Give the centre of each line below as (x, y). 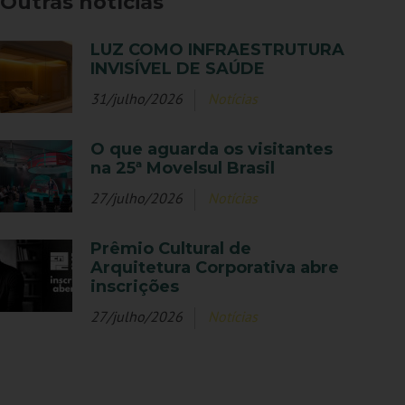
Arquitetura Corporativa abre (215, 268)
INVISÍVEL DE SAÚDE (178, 69)
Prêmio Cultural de (171, 249)
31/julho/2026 (137, 99)
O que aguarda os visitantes (212, 150)
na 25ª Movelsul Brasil (183, 169)
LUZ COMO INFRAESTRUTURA (218, 50)
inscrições (135, 287)
